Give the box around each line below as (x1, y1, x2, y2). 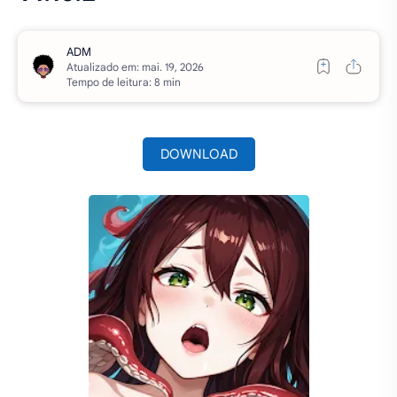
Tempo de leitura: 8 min (66, 75, 181, 89)
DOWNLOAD (160, 146, 237, 162)
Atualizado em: (66, 60, 142, 74)
